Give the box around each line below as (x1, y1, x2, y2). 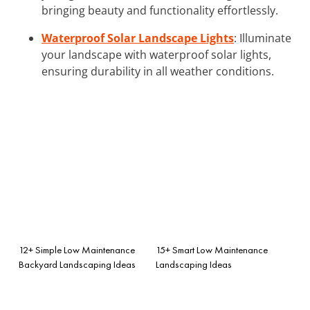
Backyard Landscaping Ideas (19, 257, 136, 271)
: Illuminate (234, 30, 291, 46)
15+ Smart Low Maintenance (156, 243, 268, 256)
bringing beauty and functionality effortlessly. (42, 2, 278, 18)
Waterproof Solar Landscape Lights (42, 30, 234, 46)
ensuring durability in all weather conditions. (42, 63, 274, 79)
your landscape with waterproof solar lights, (42, 46, 271, 62)
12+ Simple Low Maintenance (19, 243, 135, 256)
